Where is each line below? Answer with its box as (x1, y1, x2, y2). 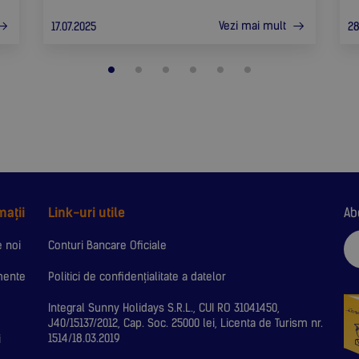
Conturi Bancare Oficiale (48, 239, 167, 253)
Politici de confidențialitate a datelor (48, 270, 227, 284)
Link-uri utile (48, 205, 126, 221)
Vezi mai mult (219, 19, 289, 33)
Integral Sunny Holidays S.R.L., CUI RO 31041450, (48, 301, 280, 316)
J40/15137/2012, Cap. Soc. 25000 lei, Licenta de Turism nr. (48, 317, 324, 331)
